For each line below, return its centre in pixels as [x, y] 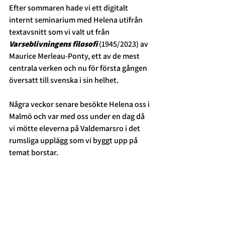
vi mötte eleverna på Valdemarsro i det [75, 129]
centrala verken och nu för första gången [79, 68]
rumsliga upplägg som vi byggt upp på [74, 141]
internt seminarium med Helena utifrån [77, 20]
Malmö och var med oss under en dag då [78, 117]
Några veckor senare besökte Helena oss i [80, 104]
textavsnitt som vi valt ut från [60, 32]
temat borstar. [34, 153]
